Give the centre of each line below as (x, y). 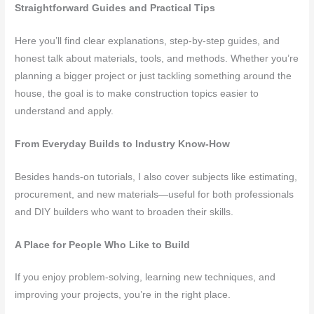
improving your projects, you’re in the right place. (124, 295)
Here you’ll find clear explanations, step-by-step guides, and (148, 41)
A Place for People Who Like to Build (103, 245)
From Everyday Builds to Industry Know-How (123, 144)
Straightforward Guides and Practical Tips (115, 8)
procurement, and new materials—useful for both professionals (155, 194)
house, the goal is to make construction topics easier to (137, 93)
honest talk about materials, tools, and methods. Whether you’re (157, 58)
